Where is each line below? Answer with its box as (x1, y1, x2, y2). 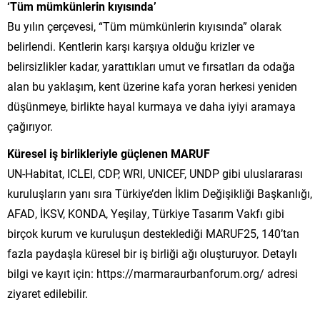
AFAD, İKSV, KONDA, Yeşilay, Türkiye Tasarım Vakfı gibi (7, 205, 284, 221)
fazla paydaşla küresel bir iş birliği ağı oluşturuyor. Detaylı (7, 245, 297, 261)
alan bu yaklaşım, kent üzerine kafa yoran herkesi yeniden (7, 78, 297, 94)
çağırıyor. (7, 118, 53, 134)
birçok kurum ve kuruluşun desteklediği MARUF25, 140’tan (7, 225, 299, 241)
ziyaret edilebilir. (7, 285, 88, 301)
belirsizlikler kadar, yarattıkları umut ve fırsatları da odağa (7, 58, 295, 74)
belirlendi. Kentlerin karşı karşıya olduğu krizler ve (7, 38, 254, 54)
